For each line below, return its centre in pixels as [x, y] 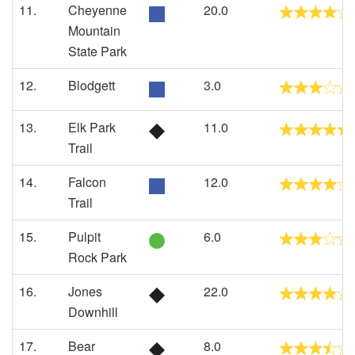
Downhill [93, 312]
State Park [97, 51]
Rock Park [97, 257]
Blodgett [92, 85]
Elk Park [92, 127]
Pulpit [84, 237]
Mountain [94, 31]
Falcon [87, 182]
